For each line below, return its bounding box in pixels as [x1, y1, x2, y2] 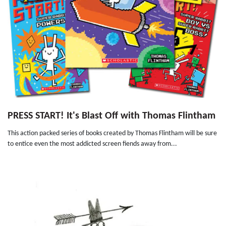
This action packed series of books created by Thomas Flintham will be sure [8, 130, 217, 138]
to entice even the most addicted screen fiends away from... [8, 140, 177, 148]
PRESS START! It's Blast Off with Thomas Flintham [8, 111, 215, 122]
